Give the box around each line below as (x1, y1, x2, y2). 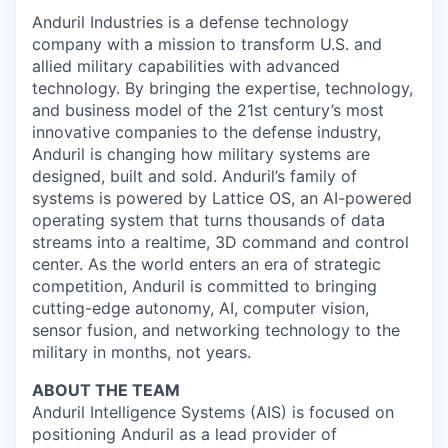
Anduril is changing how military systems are (32, 143, 370, 164)
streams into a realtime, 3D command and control (32, 231, 409, 252)
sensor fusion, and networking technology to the (32, 319, 400, 340)
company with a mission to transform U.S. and (32, 33, 382, 54)
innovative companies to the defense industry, (32, 121, 381, 142)
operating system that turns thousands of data (32, 209, 385, 230)
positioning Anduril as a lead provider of (32, 423, 337, 444)
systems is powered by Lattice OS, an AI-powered (32, 187, 412, 208)
